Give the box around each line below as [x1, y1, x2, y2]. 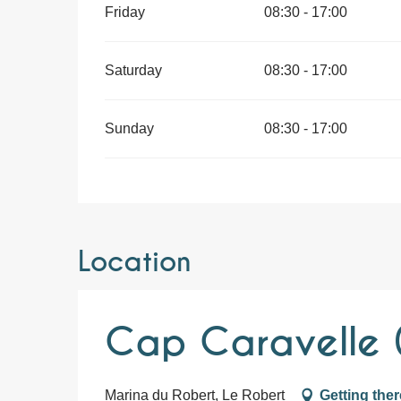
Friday [105, 4, 146, 20]
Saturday [105, 63, 163, 78]
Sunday [105, 121, 155, 136]
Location [78, 245, 192, 279]
